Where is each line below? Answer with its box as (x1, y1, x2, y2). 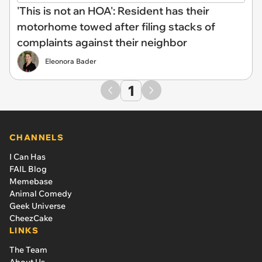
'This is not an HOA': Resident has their (17, 4, 209, 18)
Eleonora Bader (45, 56, 96, 65)
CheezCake (9, 212, 53, 223)
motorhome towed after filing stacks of (17, 19, 215, 33)
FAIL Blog (9, 163, 47, 174)
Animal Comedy (9, 188, 72, 199)
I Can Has (9, 151, 46, 162)
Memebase (9, 175, 53, 187)
